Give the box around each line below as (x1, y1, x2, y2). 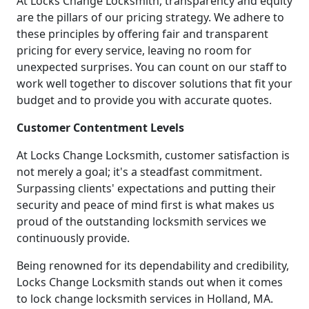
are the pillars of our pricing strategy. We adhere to (17, 9, 284, 25)
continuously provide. (17, 230, 130, 246)
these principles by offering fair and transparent (17, 26, 268, 41)
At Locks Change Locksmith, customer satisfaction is (17, 147, 290, 163)
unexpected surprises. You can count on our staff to (17, 59, 287, 74)
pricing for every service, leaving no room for (17, 42, 252, 58)
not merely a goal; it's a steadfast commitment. (17, 163, 262, 179)
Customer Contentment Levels (17, 119, 184, 135)
